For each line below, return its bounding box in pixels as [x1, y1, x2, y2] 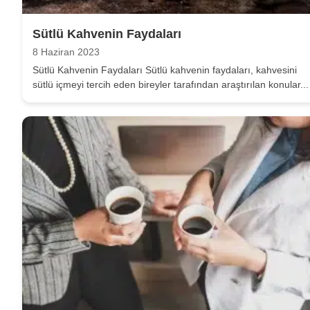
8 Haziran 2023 [33, 46, 100, 57]
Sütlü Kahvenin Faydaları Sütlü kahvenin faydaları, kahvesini [33, 64, 297, 75]
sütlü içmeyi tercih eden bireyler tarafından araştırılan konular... [33, 78, 309, 90]
